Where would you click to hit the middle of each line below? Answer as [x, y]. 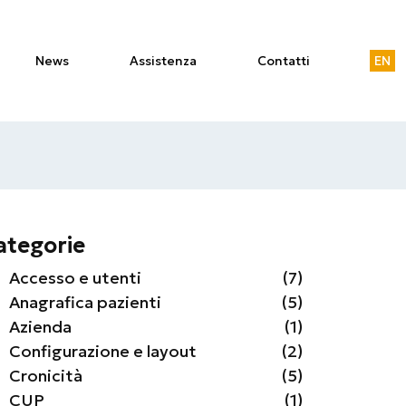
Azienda [40, 327]
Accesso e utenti [75, 278]
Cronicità [46, 376]
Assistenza [164, 61]
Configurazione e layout [103, 351]
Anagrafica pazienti [85, 302]
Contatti [284, 61]
